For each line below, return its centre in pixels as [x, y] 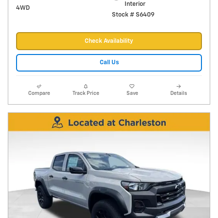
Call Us [109, 63]
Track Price [86, 93]
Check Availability [109, 41]
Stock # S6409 [133, 15]
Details [179, 93]
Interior [135, 4]
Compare [39, 93]
